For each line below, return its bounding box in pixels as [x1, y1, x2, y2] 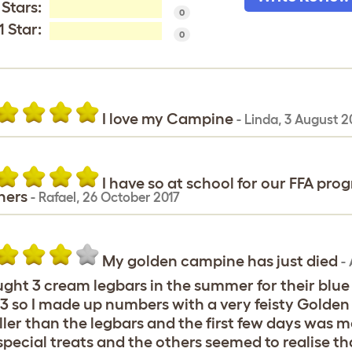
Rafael [38, 189, 76, 204]
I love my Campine [101, 110, 236, 127]
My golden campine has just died [101, 252, 341, 269]
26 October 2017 [82, 189, 180, 204]
